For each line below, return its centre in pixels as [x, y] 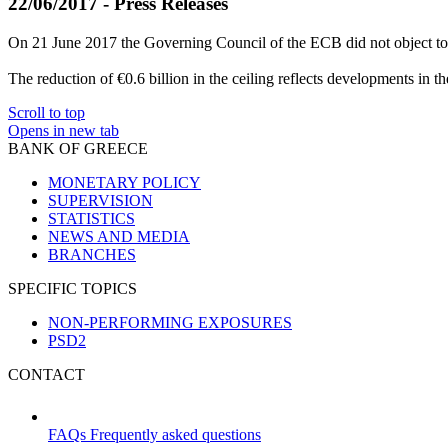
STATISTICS [91, 218]
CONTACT [46, 374]
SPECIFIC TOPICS [72, 288]
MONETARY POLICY [124, 182]
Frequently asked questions [175, 434]
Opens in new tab [63, 130]
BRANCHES [92, 254]
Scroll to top [46, 112]
